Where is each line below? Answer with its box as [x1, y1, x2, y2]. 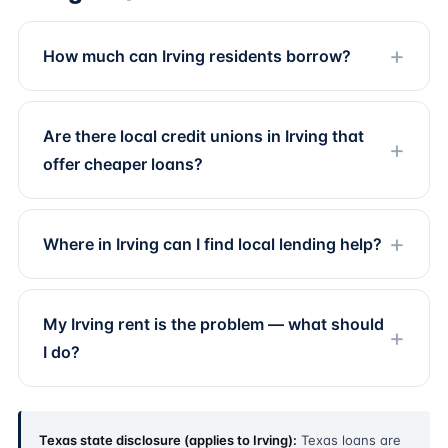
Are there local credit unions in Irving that [43, 126, 364, 146]
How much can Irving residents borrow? [43, 46, 351, 66]
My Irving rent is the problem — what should [43, 314, 384, 334]
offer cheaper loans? [43, 154, 203, 174]
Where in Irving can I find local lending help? [43, 234, 382, 254]
